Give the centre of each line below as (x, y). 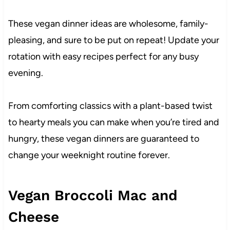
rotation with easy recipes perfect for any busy (103, 57)
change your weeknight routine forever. (90, 155)
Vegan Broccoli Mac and (93, 196)
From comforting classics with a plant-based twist (110, 106)
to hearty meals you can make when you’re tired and (113, 122)
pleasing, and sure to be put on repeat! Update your (113, 40)
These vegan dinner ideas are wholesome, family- (108, 24)
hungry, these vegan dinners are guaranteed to (103, 139)
